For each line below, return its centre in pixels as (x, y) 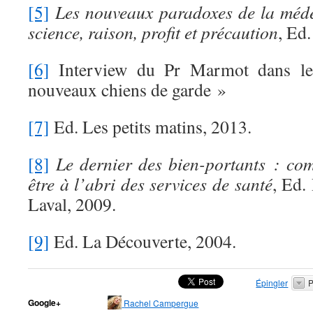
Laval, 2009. (72, 204)
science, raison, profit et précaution (153, 32)
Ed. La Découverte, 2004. (143, 241)
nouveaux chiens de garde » (127, 89)
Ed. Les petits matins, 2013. (151, 126)
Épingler (272, 283)
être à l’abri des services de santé (150, 184)
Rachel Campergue (161, 303)
